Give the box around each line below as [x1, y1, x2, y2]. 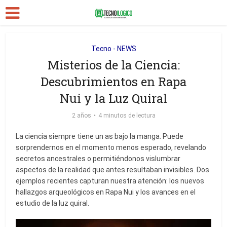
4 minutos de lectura [98, 112, 156, 119]
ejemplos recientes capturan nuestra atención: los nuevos [16, 177, 205, 185]
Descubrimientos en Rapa [41, 73, 186, 90]
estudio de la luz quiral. [16, 199, 90, 207]
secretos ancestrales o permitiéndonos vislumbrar [16, 155, 181, 163]
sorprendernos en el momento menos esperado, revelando [16, 143, 207, 152]
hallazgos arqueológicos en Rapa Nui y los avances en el [16, 188, 196, 196]
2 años [71, 112, 91, 119]
